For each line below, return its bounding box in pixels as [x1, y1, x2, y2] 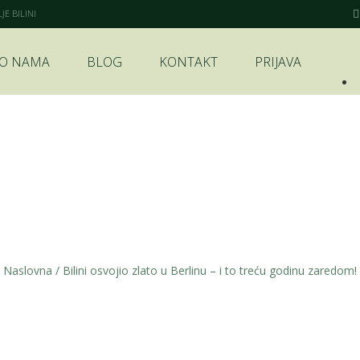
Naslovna [3, 263, 52, 278]
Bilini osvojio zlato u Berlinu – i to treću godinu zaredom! [63, 263, 357, 278]
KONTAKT [159, 53, 218, 71]
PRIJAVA [255, 53, 301, 71]
